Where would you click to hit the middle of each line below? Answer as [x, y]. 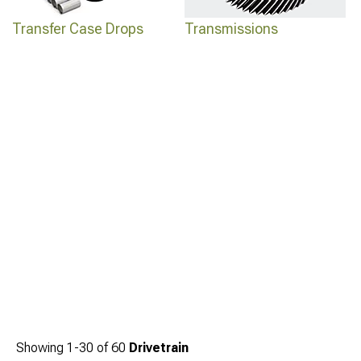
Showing [41, 348]
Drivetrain [159, 348]
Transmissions [231, 29]
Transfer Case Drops [78, 29]
